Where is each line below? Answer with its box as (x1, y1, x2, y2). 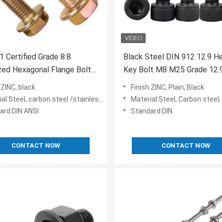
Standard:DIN (131, 107, 172, 115)
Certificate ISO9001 (123, 78, 194, 88)
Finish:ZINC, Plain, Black (131, 83, 204, 92)
